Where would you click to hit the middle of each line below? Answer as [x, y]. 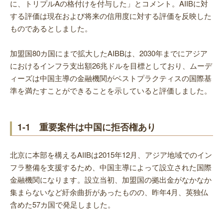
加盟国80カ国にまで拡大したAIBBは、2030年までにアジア [109, 53]
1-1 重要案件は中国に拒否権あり [87, 127]
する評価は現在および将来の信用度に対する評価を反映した [111, 16]
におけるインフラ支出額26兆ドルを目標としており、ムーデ [111, 66]
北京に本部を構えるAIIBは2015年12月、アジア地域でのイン [111, 155]
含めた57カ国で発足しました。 [62, 205]
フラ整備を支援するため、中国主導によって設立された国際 [111, 167]
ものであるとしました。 [51, 28]
